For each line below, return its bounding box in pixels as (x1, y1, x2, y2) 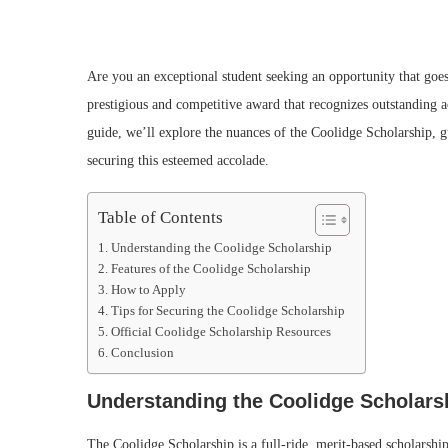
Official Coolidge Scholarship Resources (110, 325, 331, 340)
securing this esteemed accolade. (87, 153, 269, 169)
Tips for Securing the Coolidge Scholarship (110, 304, 345, 319)
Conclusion (110, 346, 174, 361)
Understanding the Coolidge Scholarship (110, 241, 332, 256)
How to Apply (110, 283, 186, 298)
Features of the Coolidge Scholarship (110, 262, 311, 277)
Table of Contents (98, 207, 223, 227)
